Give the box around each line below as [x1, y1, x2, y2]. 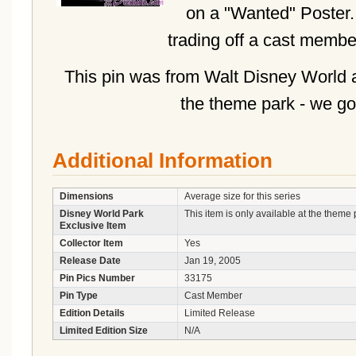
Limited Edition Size [60, 325, 148, 336]
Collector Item [60, 238, 123, 249]
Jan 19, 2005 [184, 255, 241, 266]
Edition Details [60, 308, 125, 319]
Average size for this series [184, 191, 300, 202]
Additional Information [52, 149, 273, 172]
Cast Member [184, 290, 242, 301]
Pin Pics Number [60, 273, 135, 284]
